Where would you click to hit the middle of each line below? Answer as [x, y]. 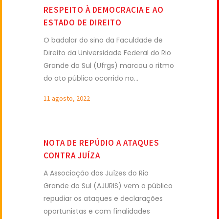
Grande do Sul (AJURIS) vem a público [108, 186]
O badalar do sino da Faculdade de [103, 40]
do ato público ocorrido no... [91, 78]
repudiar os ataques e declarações [103, 198]
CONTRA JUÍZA [72, 155]
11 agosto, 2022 [67, 98]
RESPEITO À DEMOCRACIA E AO [104, 10]
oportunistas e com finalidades [97, 211]
